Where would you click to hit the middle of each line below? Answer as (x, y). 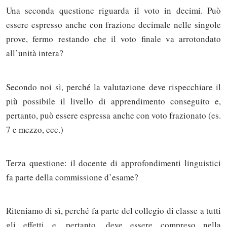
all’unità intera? (35, 53)
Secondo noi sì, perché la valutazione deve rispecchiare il (113, 87)
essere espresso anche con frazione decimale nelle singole (113, 25)
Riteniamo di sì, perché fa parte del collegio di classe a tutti (113, 211)
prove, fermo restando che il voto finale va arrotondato (113, 39)
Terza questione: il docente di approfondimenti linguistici (113, 163)
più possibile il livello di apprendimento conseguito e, (113, 101)
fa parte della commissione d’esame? (72, 177)
